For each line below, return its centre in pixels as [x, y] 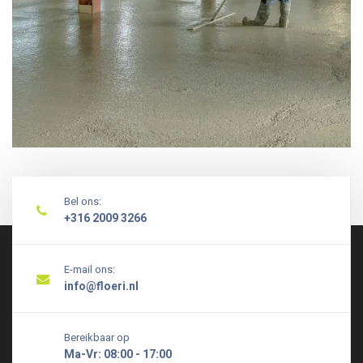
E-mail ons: [90, 269]
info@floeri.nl [101, 286]
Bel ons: [83, 201]
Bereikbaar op [97, 337]
